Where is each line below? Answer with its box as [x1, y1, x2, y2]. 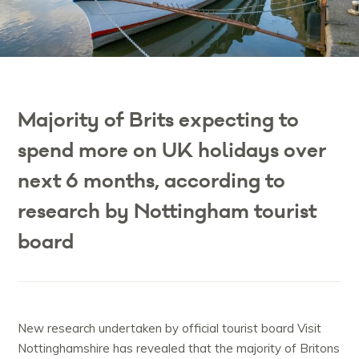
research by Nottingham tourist [18, 198, 317, 225]
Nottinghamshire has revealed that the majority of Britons [18, 341, 341, 357]
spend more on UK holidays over [18, 137, 327, 164]
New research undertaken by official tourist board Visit [18, 321, 322, 337]
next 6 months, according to [18, 167, 286, 195]
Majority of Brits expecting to [18, 107, 300, 134]
